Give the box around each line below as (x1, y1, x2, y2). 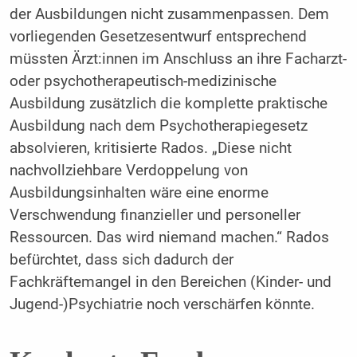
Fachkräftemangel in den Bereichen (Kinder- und (9, 273, 331, 292)
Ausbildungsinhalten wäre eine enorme (9, 184, 269, 202)
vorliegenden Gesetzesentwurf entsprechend (9, 28, 307, 46)
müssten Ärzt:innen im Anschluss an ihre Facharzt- (9, 50, 347, 69)
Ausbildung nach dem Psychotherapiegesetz (9, 117, 308, 135)
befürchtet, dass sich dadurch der (9, 251, 233, 269)
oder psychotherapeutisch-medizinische (9, 73, 277, 91)
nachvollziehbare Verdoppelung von (9, 162, 248, 180)
